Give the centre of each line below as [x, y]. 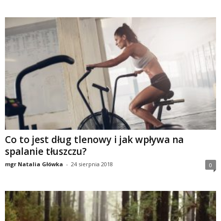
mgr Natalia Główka [34, 164]
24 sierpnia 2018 [92, 164]
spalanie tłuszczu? [46, 152]
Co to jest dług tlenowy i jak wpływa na [94, 140]
